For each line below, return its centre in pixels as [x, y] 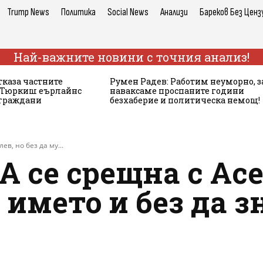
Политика [78, 12]
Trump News [28, 12]
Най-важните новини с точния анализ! [131, 57]
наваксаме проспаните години [177, 90]
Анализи [174, 12]
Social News [128, 12]
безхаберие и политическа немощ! [185, 100]
